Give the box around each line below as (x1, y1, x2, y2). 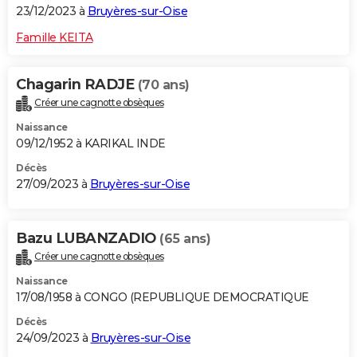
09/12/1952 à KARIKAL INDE (16, 136, 166, 151)
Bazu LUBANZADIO (16, 229, 159, 248)
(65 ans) (159, 231, 210, 247)
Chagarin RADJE (16, 76, 138, 94)
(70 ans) (137, 77, 190, 93)
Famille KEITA (16, 30, 93, 45)
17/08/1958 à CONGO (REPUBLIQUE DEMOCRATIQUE (16, 290, 309, 305)
